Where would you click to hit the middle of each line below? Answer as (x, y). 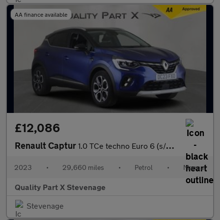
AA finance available (41, 14)
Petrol (144, 167)
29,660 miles (83, 167)
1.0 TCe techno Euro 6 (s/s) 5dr (122, 146)
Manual (194, 167)
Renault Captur (46, 145)
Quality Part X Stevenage (60, 187)
